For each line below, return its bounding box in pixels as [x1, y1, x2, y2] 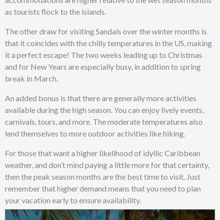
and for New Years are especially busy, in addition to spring [5, 61, 201, 71]
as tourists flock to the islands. [5, 6, 106, 16]
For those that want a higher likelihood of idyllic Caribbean [5, 148, 200, 158]
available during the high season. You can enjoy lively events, [5, 105, 204, 114]
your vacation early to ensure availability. [5, 195, 144, 205]
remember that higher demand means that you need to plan [5, 183, 201, 193]
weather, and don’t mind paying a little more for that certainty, [5, 160, 209, 169]
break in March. [5, 73, 61, 83]
